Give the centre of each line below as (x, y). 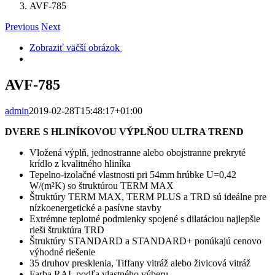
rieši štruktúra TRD (67, 230)
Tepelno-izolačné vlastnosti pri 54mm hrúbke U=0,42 (133, 174)
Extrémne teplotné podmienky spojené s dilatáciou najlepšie (145, 219)
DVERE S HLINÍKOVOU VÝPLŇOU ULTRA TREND (124, 131)
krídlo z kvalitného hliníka (80, 163)
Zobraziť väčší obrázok (75, 47)
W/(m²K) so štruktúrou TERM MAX (102, 185)
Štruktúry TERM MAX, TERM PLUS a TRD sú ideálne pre (148, 196)
